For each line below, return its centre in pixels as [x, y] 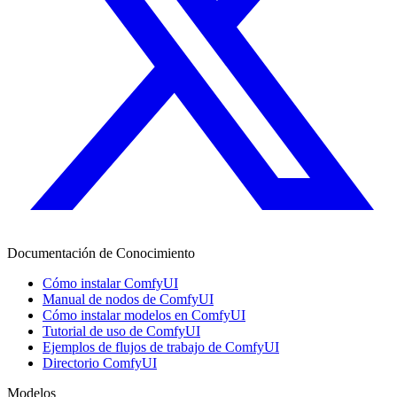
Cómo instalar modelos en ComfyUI [144, 315]
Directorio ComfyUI [100, 362]
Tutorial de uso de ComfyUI [121, 331]
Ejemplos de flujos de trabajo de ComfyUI [161, 346]
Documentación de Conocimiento [101, 253]
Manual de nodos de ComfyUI [128, 299]
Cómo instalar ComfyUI [110, 283]
